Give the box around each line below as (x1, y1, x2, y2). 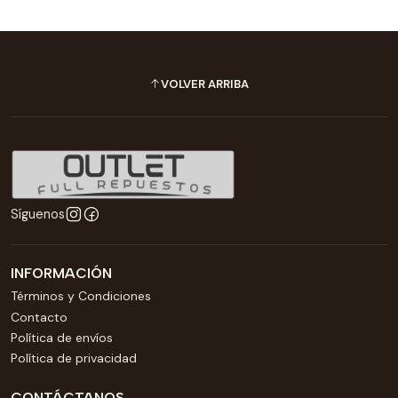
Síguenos (11, 206, 65, 223)
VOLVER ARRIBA (161, 76, 249, 92)
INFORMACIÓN (11, 265, 112, 283)
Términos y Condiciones (11, 288, 151, 305)
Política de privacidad (11, 350, 137, 367)
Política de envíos (11, 330, 113, 346)
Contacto (11, 308, 68, 325)
